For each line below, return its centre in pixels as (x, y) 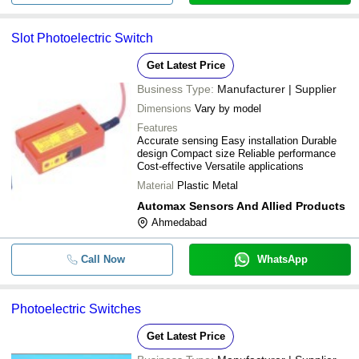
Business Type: (175, 89)
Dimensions (164, 109)
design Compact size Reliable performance (236, 153)
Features (157, 128)
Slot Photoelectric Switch (82, 38)
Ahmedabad (179, 222)
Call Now (103, 259)
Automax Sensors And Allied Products (241, 206)
